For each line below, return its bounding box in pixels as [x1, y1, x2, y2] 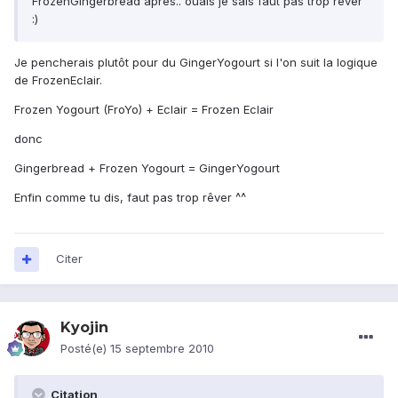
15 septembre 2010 [110, 341, 214, 356]
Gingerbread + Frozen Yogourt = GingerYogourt [14, 161, 280, 176]
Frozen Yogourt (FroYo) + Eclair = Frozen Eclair [14, 102, 274, 117]
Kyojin [60, 319, 108, 337]
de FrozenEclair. [14, 73, 102, 88]
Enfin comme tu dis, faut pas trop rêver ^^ [14, 190, 246, 205]
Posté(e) [60, 341, 110, 356]
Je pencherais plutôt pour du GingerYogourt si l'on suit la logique [14, 55, 378, 70]
